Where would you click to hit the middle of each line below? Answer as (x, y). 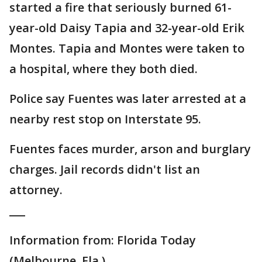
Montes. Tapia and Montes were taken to (127, 48)
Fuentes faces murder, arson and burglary (130, 149)
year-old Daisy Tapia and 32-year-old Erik (127, 28)
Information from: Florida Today (103, 240)
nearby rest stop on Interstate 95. (105, 119)
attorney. (36, 190)
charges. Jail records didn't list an (105, 169)
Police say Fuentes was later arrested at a (128, 99)
